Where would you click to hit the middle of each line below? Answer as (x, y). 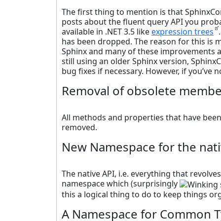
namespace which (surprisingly (121, 184)
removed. (79, 127)
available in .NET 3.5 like (107, 32)
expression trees (183, 32)
